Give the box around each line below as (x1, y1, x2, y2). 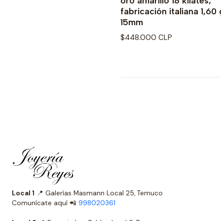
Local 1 (12, 188, 35, 197)
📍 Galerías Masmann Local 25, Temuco (35, 188, 188, 197)
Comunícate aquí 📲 (12, 198, 78, 207)
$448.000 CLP (120, 32, 172, 42)
